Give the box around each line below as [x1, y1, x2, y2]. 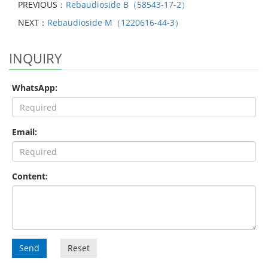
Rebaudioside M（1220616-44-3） [47, 17, 183, 29]
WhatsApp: [12, 82, 57, 94]
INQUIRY [9, 49, 62, 68]
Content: [12, 170, 48, 182]
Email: [12, 126, 37, 138]
